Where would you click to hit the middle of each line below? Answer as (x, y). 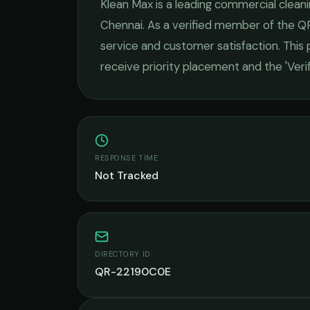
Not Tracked (127, 175)
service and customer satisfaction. (190, 46)
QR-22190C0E (133, 272)
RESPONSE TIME (127, 158)
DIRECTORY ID (123, 254)
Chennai (121, 25)
